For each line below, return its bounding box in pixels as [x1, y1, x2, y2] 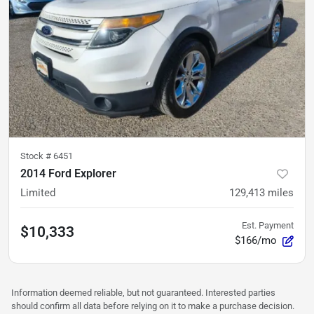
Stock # [20, 150, 53, 161]
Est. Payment [242, 219, 294, 231]
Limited [20, 186, 55, 199]
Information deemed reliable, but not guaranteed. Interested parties [11, 287, 275, 298]
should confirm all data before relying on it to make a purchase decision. [11, 300, 294, 311]
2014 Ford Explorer [20, 166, 116, 180]
